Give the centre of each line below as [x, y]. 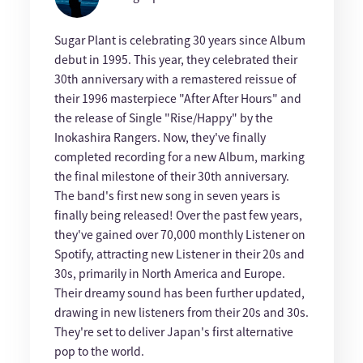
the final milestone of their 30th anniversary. [171, 176]
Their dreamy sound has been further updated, [179, 293]
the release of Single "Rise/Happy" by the [163, 117]
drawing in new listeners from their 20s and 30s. [181, 312]
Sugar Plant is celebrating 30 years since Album [179, 40]
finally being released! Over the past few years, [178, 215]
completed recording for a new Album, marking [179, 156]
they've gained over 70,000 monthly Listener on [179, 234]
